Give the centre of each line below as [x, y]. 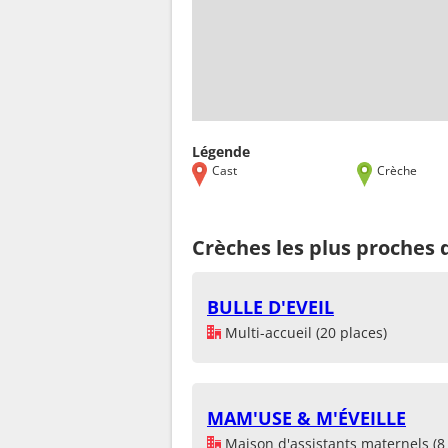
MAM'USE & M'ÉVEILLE [306, 417]
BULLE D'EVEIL [270, 306]
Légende [221, 151]
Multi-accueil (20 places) [304, 332]
